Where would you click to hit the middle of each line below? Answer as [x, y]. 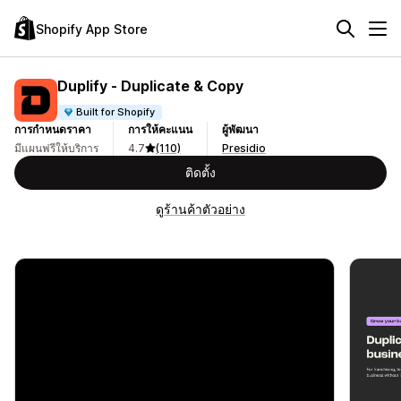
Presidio [244, 148]
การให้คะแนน [160, 129]
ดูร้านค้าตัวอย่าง [200, 209]
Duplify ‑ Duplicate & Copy [150, 85]
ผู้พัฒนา [240, 129]
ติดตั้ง [200, 172]
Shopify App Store [92, 29]
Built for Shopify [116, 111]
